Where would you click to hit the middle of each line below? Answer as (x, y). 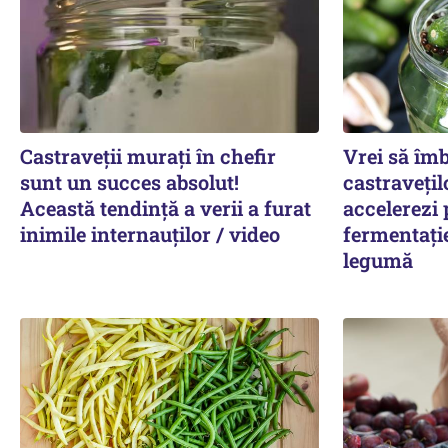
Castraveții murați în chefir (148, 155)
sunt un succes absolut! (129, 181)
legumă (377, 259)
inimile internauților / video (150, 233)
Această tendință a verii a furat (165, 207)
